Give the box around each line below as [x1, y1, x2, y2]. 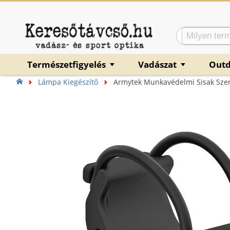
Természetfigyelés [27, 59, 108, 70]
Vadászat [138, 59, 179, 70]
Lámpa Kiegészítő [38, 77, 98, 87]
